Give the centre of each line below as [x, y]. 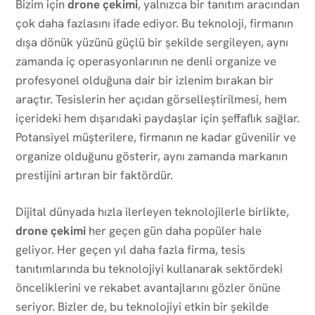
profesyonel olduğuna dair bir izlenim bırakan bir [144, 80]
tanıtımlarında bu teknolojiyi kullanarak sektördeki [149, 268]
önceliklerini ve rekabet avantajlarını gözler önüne [148, 287]
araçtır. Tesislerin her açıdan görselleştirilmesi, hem [151, 99]
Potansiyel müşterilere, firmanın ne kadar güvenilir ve [156, 137]
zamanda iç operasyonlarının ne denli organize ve [146, 61]
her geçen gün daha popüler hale [174, 230]
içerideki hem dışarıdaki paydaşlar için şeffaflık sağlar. [157, 118]
